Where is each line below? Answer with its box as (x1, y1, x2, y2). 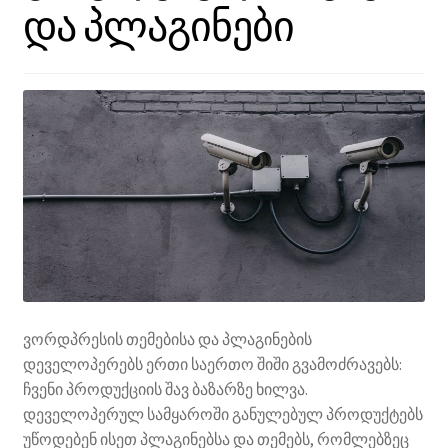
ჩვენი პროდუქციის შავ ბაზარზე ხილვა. (22, 379, 308, 400)
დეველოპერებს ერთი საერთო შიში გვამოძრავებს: (22, 354, 402, 375)
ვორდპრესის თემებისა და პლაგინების (22, 329, 312, 350)
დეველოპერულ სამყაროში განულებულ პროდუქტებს (22, 404, 423, 425)
